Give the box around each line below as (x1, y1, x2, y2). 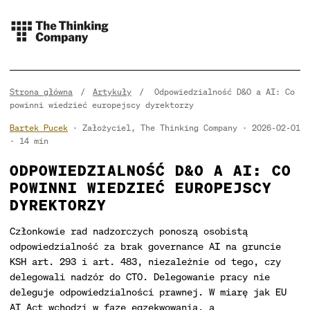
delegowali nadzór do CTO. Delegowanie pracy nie (10, 270, 270, 283)
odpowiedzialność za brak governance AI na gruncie (10, 239, 281, 253)
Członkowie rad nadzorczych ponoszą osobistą (10, 224, 248, 237)
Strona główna (10, 86, 73, 97)
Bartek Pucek (10, 122, 68, 133)
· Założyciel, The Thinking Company (68, 122, 237, 133)
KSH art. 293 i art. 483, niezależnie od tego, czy (10, 255, 281, 268)
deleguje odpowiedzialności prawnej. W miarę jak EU (10, 285, 286, 298)
